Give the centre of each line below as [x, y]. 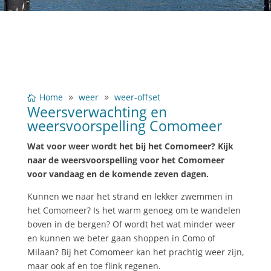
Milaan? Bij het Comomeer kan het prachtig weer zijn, [135, 252]
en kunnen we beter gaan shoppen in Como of [121, 238]
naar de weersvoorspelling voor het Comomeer [126, 160]
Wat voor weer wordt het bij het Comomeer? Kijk [130, 146]
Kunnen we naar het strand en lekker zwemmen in [130, 196]
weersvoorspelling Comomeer [124, 126]
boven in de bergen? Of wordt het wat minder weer [131, 224]
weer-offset [137, 97]
